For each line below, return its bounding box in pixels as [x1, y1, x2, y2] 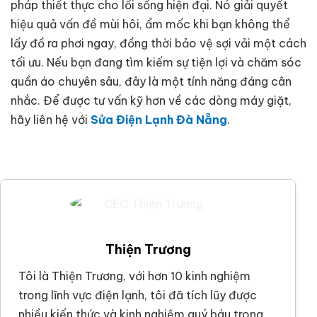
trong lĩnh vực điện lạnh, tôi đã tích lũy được [18, 288, 257, 303]
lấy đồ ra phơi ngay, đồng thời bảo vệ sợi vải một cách [11, 35, 306, 50]
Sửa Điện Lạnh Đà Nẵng [91, 112, 227, 127]
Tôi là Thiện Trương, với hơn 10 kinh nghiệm [18, 269, 250, 284]
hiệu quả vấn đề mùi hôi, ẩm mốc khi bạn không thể [11, 16, 290, 31]
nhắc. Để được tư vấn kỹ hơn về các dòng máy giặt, [11, 93, 292, 108]
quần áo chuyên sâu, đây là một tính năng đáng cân [11, 74, 292, 88]
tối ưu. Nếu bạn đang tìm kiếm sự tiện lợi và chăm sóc [11, 54, 301, 69]
